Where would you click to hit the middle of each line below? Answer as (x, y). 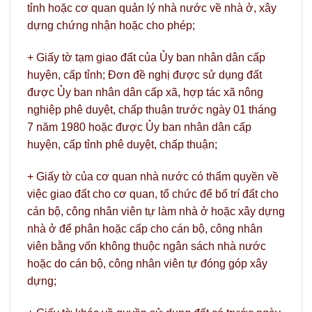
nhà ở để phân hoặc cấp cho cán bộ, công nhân (145, 228)
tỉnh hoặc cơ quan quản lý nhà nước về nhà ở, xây (152, 8)
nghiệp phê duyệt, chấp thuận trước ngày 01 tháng (152, 110)
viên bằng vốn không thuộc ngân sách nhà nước (147, 246)
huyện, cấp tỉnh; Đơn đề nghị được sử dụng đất (145, 75)
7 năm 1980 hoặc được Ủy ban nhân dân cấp (139, 127)
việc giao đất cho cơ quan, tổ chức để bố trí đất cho (153, 194)
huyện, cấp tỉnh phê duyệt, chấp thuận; (122, 145)
